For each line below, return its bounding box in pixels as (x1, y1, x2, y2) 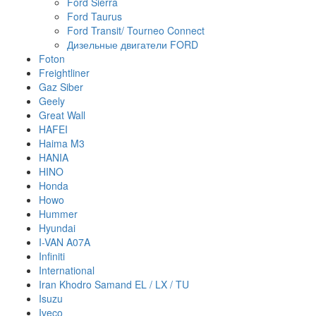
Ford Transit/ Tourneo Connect (67, 23, 205, 37)
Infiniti (39, 249, 65, 263)
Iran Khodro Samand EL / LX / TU (39, 277, 189, 291)
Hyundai (39, 221, 75, 235)
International (39, 263, 95, 277)
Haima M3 (39, 136, 85, 150)
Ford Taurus (67, 9, 122, 23)
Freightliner (39, 66, 90, 80)
